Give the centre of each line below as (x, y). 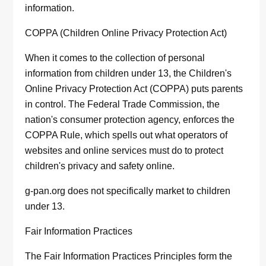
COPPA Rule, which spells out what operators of (126, 135)
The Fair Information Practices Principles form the (129, 256)
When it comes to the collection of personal (115, 58)
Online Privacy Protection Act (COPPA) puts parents (134, 89)
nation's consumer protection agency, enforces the (130, 120)
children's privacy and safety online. (100, 166)
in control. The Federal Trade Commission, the (123, 104)
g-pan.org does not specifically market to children (128, 191)
